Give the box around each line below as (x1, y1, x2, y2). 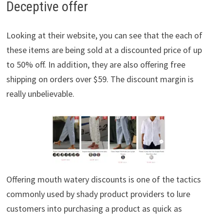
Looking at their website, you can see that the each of (6, 30, 202, 41)
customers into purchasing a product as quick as (6, 203, 182, 215)
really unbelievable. (6, 88, 74, 100)
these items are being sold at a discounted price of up (6, 44, 202, 56)
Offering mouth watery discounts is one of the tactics (6, 174, 201, 185)
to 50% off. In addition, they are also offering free (6, 59, 185, 71)
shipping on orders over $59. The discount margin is (6, 73, 194, 85)
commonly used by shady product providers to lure (6, 188, 190, 200)
